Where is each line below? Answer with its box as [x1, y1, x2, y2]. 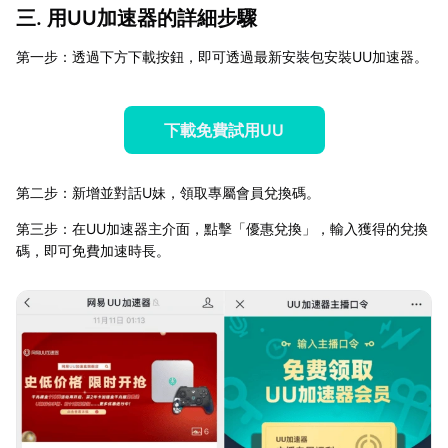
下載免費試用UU [164, 119, 284, 140]
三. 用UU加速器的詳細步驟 [16, 5, 257, 30]
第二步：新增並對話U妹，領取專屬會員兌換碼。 [16, 183, 320, 201]
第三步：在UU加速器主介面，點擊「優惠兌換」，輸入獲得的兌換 [16, 219, 428, 237]
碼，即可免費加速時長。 [16, 241, 170, 259]
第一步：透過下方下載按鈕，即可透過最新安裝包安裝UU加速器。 [16, 47, 428, 65]
